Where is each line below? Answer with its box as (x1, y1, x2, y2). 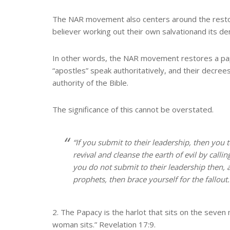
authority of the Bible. (52, 77, 128, 88)
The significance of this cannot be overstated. (52, 104, 214, 114)
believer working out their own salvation (52, 26, 194, 36)
